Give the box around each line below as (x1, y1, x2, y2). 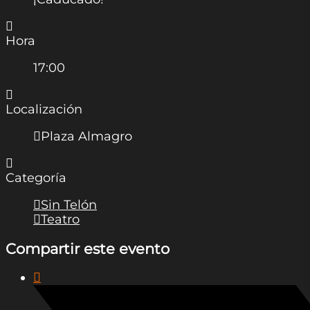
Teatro (41, 212, 80, 228)
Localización (6, 102, 82, 118)
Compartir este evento (6, 240, 170, 258)
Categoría (6, 170, 66, 186)
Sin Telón (41, 197, 97, 213)
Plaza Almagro (41, 129, 132, 145)
